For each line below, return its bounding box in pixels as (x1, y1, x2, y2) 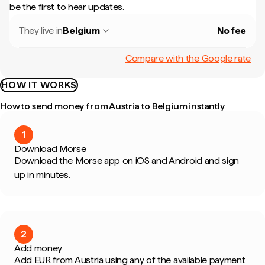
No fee (216, 25, 246, 36)
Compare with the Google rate (125, 52, 251, 64)
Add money (14, 243, 63, 254)
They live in (19, 25, 63, 36)
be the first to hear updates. (9, 1, 124, 12)
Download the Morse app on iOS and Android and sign (14, 155, 239, 166)
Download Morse (14, 143, 86, 154)
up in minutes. (14, 169, 70, 180)
